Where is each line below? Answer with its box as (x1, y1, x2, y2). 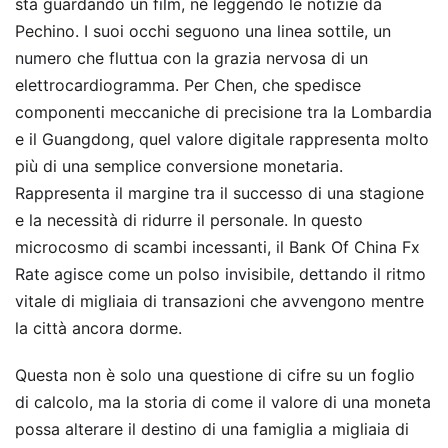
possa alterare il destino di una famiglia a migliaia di (15, 418, 409, 439)
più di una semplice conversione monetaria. (15, 155, 343, 176)
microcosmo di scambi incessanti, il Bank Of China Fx (15, 236, 420, 257)
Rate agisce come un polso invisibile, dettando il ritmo (15, 263, 426, 284)
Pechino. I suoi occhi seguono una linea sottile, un (15, 20, 391, 41)
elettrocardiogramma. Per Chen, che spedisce (15, 74, 361, 95)
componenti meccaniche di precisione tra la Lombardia (15, 101, 432, 122)
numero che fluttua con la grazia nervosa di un (15, 47, 368, 68)
